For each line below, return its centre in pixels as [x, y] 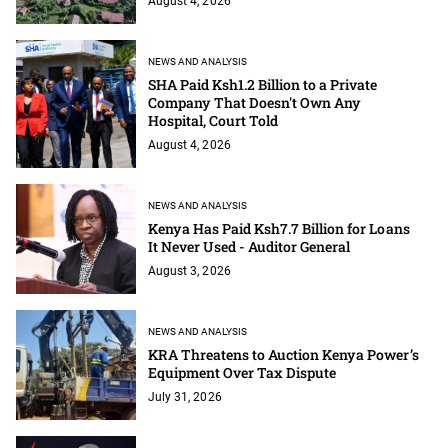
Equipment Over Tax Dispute [242, 372]
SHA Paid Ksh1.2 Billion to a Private [263, 84]
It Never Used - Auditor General [251, 246]
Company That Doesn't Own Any [255, 102]
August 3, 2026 [189, 270]
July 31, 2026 [185, 396]
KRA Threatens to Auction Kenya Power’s [283, 354]
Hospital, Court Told [213, 120]
